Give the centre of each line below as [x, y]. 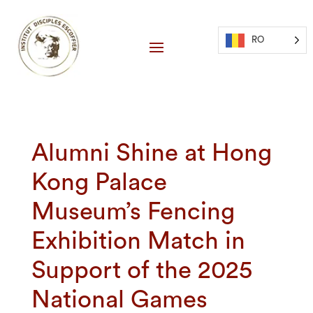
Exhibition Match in [138, 242]
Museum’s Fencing [133, 212]
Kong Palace [99, 183]
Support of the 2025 [141, 271]
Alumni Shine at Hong [151, 154]
